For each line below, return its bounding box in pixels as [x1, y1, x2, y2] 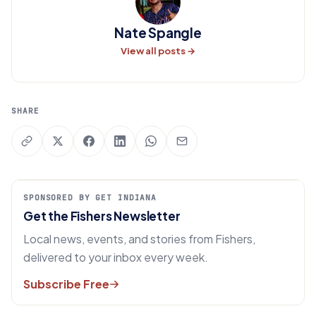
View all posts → [120, 45, 195, 56]
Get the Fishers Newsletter [23, 208, 181, 224]
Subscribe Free [23, 276, 109, 291]
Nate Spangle [114, 24, 202, 41]
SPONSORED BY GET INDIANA [23, 193, 157, 202]
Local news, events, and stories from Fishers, [23, 231, 255, 246]
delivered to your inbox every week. [23, 250, 208, 265]
